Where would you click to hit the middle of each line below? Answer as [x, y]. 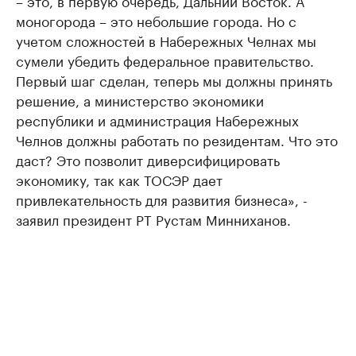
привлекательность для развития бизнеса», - [162, 199]
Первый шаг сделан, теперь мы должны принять [174, 80]
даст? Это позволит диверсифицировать [148, 159]
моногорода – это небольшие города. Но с [156, 20]
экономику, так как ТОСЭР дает [119, 179]
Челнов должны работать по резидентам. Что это [177, 139]
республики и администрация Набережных [157, 120]
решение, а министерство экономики [140, 100]
